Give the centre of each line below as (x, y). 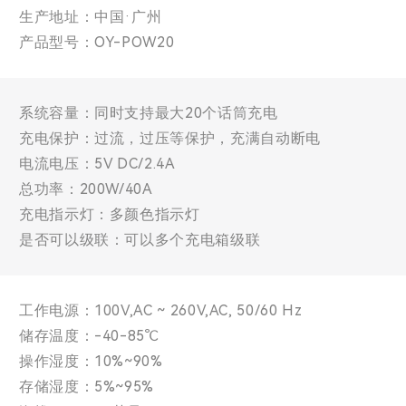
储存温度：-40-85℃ (89, 336)
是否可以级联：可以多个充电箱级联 (140, 240)
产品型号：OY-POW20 (97, 42)
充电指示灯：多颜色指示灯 (110, 214)
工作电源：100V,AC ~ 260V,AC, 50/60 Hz (161, 310)
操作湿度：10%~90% (91, 361)
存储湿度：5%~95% (87, 387)
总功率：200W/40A (86, 189)
